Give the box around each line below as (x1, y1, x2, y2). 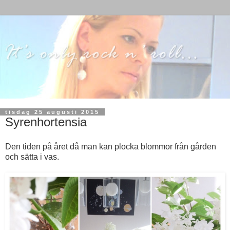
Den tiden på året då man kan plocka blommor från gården (5, 142, 216, 151)
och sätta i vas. (5, 152, 59, 162)
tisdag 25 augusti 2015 (5, 109, 100, 116)
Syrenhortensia (5, 115, 87, 129)
